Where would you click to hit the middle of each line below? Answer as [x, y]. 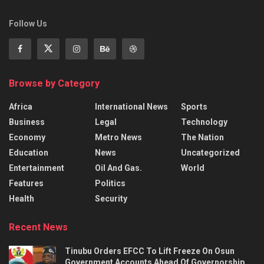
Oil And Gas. [118, 168]
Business [27, 122]
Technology [204, 122]
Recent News [38, 227]
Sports [194, 106]
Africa [21, 106]
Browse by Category [54, 83]
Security [111, 198]
